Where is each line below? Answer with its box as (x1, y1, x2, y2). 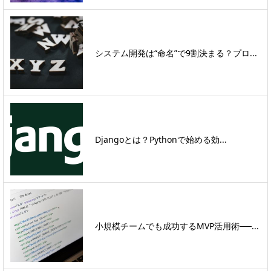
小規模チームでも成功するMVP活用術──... (95, 220, 259, 232)
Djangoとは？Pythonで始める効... (95, 133, 227, 145)
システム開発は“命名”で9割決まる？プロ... (95, 47, 257, 59)
